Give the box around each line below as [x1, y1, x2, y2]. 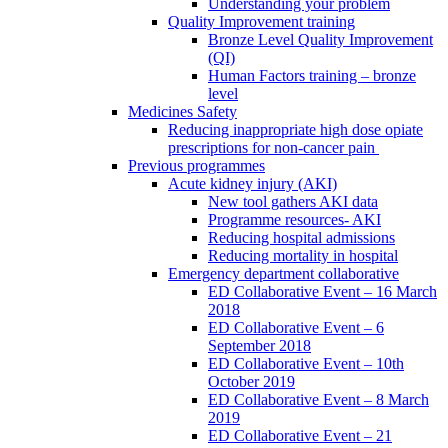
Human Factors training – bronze [208, 67, 416, 85]
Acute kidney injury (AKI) [168, 175, 337, 193]
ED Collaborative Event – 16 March [208, 283, 437, 301]
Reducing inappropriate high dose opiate [168, 121, 423, 139]
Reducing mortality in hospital [208, 247, 398, 265]
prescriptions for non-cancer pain [168, 139, 379, 157]
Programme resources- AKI [208, 211, 381, 229]
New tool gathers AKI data [208, 193, 378, 211]
